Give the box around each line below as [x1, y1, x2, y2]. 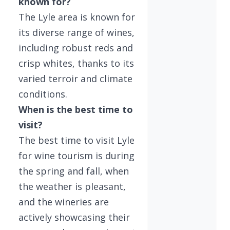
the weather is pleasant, [18, 180, 126, 193]
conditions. [18, 87, 67, 100]
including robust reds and [18, 41, 133, 54]
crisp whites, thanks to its [18, 56, 134, 69]
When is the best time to [18, 103, 133, 116]
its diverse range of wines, [18, 26, 135, 39]
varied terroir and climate [18, 72, 132, 85]
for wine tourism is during [18, 149, 135, 162]
